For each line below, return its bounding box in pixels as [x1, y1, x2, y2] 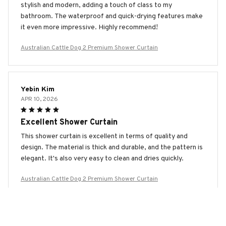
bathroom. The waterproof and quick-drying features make [21, 12, 203, 21]
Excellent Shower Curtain [21, 117, 118, 128]
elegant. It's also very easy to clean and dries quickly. [21, 154, 184, 163]
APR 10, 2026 [21, 95, 58, 103]
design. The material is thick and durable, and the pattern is [21, 143, 203, 152]
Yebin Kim [21, 85, 54, 94]
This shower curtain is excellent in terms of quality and [21, 132, 188, 141]
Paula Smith [21, 216, 62, 225]
